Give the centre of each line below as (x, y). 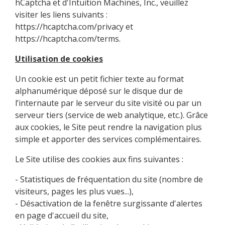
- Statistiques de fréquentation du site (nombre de (109, 179)
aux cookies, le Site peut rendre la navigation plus (108, 127)
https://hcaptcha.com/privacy (69, 26)
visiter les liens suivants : (61, 14)
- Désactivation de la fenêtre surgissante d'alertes (109, 203)
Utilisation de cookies (59, 59)
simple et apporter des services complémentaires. (108, 139)
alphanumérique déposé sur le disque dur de (99, 91)
